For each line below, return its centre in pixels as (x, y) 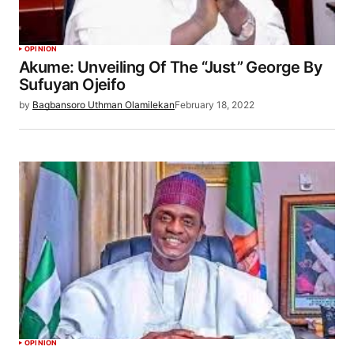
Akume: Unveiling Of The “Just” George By (171, 68)
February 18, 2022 (215, 105)
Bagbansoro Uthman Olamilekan (104, 105)
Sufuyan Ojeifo (72, 85)
